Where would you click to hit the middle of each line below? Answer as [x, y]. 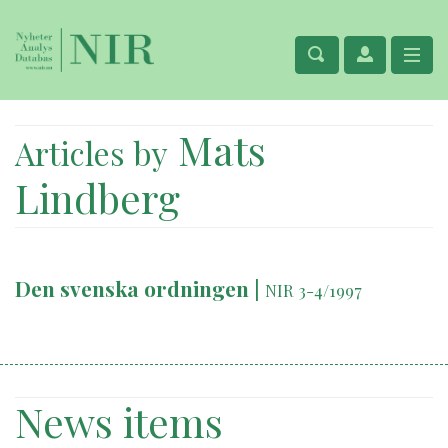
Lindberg [97, 197]
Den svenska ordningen [132, 288]
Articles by [91, 152]
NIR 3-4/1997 [313, 290]
